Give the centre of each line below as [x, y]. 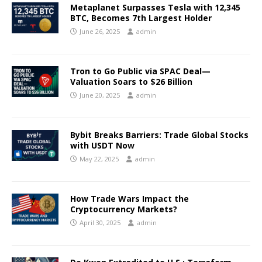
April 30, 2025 [100, 222]
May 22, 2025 [99, 158]
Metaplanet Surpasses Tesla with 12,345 [155, 7]
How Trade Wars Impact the [130, 198]
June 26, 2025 [100, 31]
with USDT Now [102, 145]
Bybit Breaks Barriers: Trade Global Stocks [159, 135]
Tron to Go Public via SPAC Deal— [140, 71]
